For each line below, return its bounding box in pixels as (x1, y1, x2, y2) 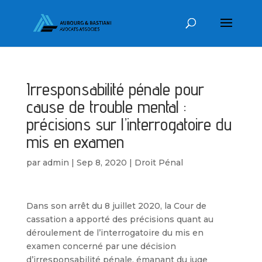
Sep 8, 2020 (76, 157, 127, 168)
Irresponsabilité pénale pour (26, 78, 204, 99)
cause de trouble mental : (26, 96, 186, 117)
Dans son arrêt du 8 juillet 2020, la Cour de (26, 201, 206, 211)
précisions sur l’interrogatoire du (26, 113, 232, 135)
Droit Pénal (134, 157, 183, 168)
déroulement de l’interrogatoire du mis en (26, 227, 204, 238)
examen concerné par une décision (26, 241, 176, 251)
